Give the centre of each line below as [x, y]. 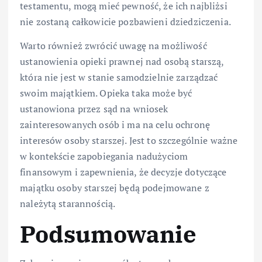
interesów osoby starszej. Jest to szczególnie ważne [129, 141]
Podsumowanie [108, 234]
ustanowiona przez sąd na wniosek [94, 109]
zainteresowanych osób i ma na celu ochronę [115, 125]
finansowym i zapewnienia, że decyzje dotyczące [123, 172]
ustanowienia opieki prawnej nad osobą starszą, [122, 62]
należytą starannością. [68, 204]
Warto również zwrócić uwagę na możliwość [113, 46]
